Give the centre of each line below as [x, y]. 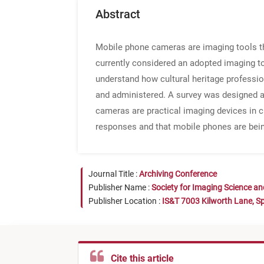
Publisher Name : [120, 187]
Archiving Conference [178, 174]
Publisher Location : [125, 201]
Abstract [118, 14]
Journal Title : [114, 174]
